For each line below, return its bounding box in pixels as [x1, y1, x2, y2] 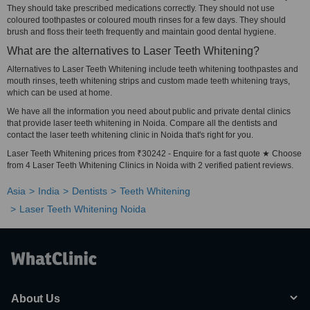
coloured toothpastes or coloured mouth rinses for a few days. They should [7, 15, 286, 25]
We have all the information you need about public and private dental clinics [7, 107, 291, 116]
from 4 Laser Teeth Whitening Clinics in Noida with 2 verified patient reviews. [7, 161, 293, 170]
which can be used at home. [7, 88, 112, 98]
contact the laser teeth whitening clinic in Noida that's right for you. [7, 130, 253, 140]
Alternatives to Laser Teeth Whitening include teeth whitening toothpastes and [7, 64, 298, 74]
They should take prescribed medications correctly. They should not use [7, 3, 275, 13]
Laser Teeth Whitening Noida [19, 203, 146, 215]
